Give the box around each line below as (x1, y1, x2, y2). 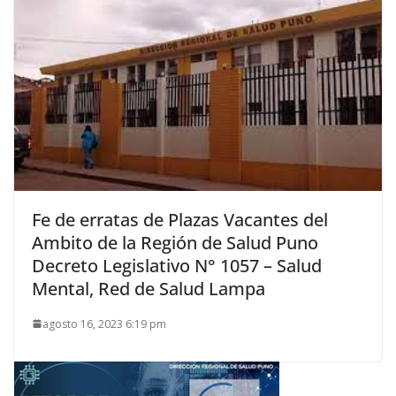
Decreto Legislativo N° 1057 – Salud (32, 253, 322, 278)
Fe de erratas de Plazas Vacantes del (32, 207, 328, 232)
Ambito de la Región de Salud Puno (32, 230, 318, 255)
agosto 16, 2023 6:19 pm (42, 316, 166, 331)
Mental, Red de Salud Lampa (32, 276, 265, 301)
